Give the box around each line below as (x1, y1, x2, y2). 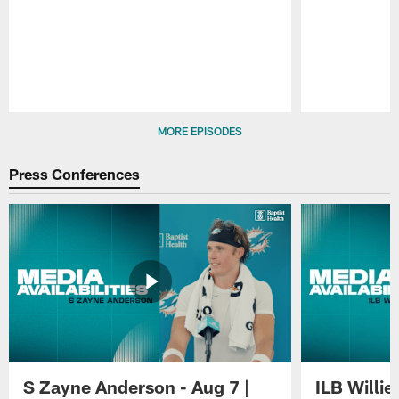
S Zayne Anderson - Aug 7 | (23, 375, 250, 397)
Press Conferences (9, 165, 141, 183)
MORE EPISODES (157, 124, 242, 137)
